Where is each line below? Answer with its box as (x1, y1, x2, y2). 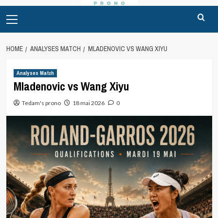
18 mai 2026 (72, 99, 105, 107)
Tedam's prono (21, 99, 61, 107)
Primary (5, 6, 33, 16)
